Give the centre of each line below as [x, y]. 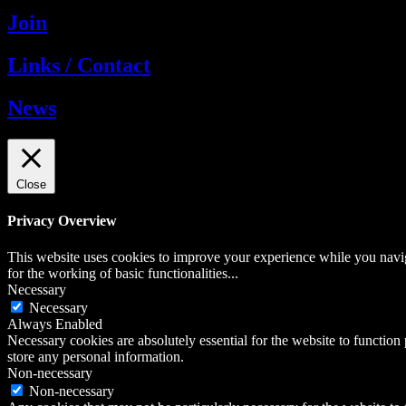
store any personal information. [96, 356]
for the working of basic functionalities [117, 273]
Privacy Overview [62, 221]
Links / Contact [79, 66]
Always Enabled [55, 324]
